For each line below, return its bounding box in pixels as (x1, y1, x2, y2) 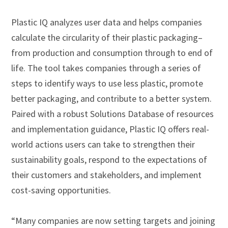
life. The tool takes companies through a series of (11, 62, 202, 74)
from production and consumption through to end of (11, 46, 213, 59)
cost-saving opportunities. (11, 184, 111, 196)
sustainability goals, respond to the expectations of (11, 153, 208, 165)
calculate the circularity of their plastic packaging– (11, 31, 203, 43)
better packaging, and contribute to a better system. (11, 92, 212, 104)
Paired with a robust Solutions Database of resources (11, 107, 214, 120)
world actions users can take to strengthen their (11, 138, 195, 150)
